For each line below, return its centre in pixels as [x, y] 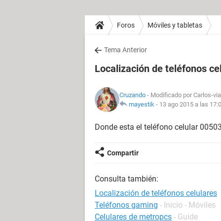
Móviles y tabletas [175, 25]
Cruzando [132, 95]
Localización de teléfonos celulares [156, 193]
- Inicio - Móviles [188, 205]
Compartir [123, 153]
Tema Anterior [126, 50]
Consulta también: [127, 179]
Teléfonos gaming [126, 205]
